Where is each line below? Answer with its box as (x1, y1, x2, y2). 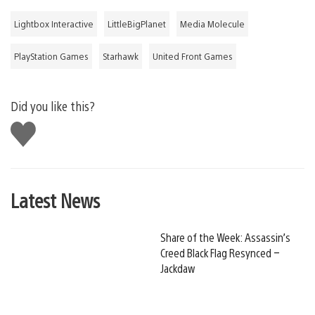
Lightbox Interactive (14, 18, 94, 30)
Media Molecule (180, 18, 245, 30)
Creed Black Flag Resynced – (160, 245, 280, 260)
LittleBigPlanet (108, 18, 166, 30)
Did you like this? (11, 97, 95, 114)
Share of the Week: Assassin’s (160, 229, 290, 245)
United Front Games (153, 50, 233, 62)
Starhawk (103, 50, 139, 62)
